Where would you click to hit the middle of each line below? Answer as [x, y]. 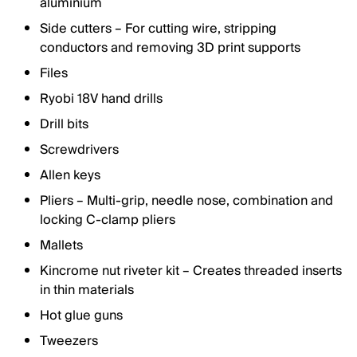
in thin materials [87, 290]
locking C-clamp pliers [108, 220]
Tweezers [69, 341]
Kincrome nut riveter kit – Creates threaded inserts [191, 271]
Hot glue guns [81, 316]
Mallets [61, 245]
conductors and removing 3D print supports [170, 48]
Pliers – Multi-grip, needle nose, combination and [186, 201]
